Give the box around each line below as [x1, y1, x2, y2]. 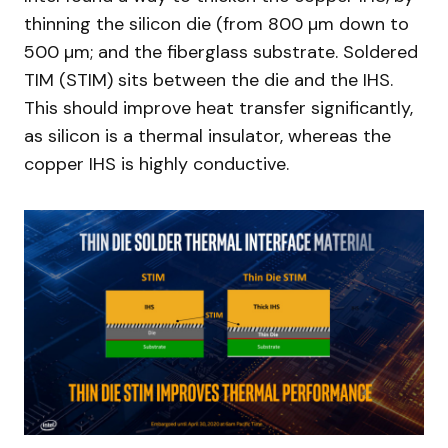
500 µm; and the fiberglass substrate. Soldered [24, 39, 418, 64]
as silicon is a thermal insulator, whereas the [24, 123, 391, 148]
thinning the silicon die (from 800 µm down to [24, 11, 409, 36]
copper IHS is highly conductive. [24, 151, 289, 176]
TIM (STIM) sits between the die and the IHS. [24, 67, 393, 92]
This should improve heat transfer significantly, [24, 95, 413, 120]
